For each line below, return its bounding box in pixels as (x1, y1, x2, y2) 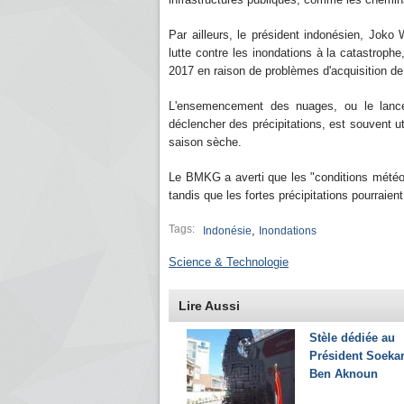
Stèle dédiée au (309, 331, 395, 344)
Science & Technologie (169, 255, 289, 269)
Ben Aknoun (309, 367, 378, 381)
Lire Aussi (179, 298, 240, 313)
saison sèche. (169, 135, 242, 149)
